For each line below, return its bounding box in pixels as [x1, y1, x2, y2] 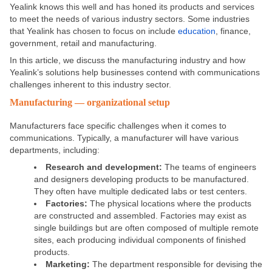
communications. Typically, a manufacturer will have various [10, 133, 239, 143]
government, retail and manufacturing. [10, 38, 157, 49]
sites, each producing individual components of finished [34, 235, 246, 245]
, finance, [216, 26, 251, 36]
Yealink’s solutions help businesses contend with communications [10, 67, 260, 78]
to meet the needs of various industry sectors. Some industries [10, 14, 250, 24]
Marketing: [46, 259, 90, 270]
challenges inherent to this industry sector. [10, 80, 171, 90]
